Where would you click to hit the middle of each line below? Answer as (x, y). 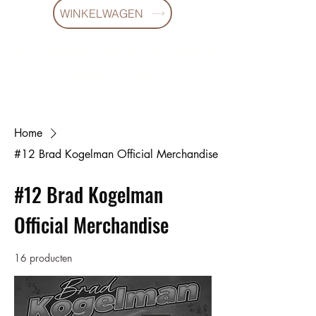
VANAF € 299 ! (113, 76)
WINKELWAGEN (102, 13)
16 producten (43, 258)
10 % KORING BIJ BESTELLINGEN (113, 52)
